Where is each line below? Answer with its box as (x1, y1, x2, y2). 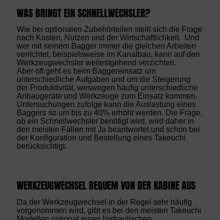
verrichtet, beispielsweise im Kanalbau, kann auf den (16, 50, 200, 59)
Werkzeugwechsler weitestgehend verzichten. (16, 58, 176, 67)
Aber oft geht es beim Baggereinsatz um (16, 67, 156, 76)
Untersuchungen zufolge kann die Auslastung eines (16, 100, 196, 109)
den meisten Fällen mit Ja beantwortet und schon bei (16, 125, 200, 134)
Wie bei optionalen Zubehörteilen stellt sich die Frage (16, 25, 202, 34)
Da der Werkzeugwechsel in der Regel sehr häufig (16, 197, 192, 206)
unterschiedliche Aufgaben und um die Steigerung (16, 75, 191, 84)
